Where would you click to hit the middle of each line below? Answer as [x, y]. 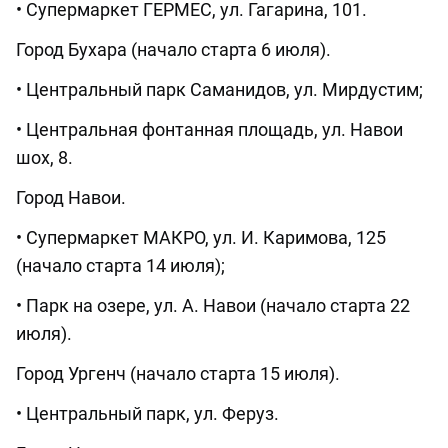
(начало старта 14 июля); [120, 266]
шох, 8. [44, 158]
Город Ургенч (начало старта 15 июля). [178, 374]
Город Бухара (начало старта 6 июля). [173, 50]
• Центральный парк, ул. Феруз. [147, 414]
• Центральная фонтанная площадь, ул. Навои [209, 130]
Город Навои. [71, 198]
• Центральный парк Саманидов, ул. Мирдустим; [219, 90]
